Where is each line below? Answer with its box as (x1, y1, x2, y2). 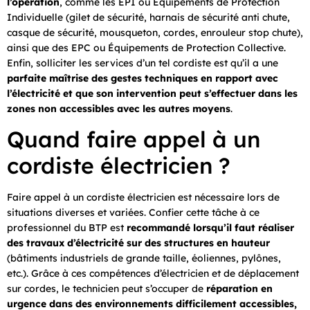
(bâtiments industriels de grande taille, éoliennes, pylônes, (7, 252, 281, 265)
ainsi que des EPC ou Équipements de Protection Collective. (7, 41, 286, 54)
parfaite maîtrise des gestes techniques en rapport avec (7, 71, 278, 84)
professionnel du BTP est (7, 221, 127, 235)
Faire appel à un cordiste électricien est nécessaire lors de (7, 191, 280, 204)
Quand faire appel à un (7, 125, 260, 154)
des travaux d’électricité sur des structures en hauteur (7, 237, 270, 250)
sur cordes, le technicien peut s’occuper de (7, 282, 206, 295)
